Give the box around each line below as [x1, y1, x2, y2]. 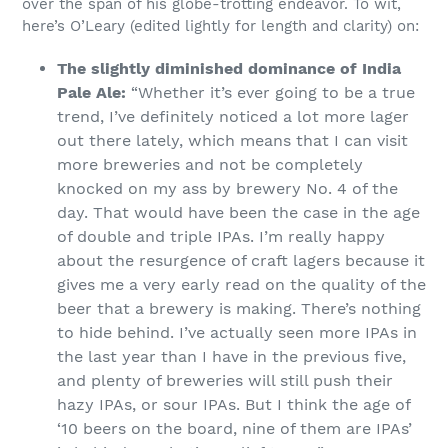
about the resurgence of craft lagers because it [57, 250, 425, 270]
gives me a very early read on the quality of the [57, 274, 426, 294]
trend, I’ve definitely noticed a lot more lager [57, 106, 409, 126]
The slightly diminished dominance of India [57, 58, 401, 78]
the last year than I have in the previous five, [57, 346, 406, 366]
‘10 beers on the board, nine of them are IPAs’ [57, 418, 412, 438]
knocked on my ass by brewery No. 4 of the [57, 178, 398, 198]
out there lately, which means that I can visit [57, 130, 408, 150]
